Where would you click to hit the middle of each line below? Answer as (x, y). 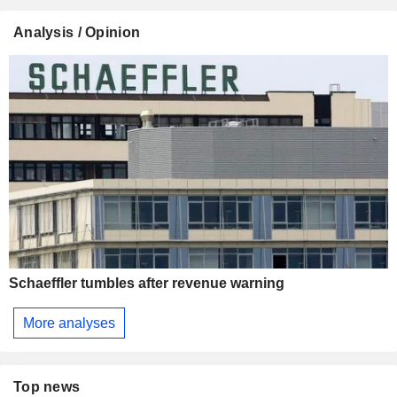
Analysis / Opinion (77, 33)
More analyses (69, 323)
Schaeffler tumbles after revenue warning (147, 283)
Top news (47, 387)
